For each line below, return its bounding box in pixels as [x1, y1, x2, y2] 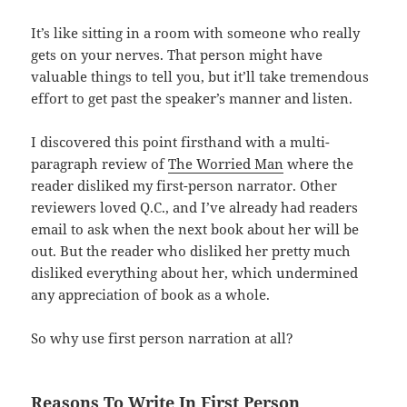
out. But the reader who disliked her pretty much [31, 242, 352, 261]
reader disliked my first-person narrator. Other [31, 176, 338, 195]
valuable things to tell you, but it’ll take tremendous [31, 67, 370, 86]
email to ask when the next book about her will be [31, 220, 360, 239]
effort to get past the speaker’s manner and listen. [31, 89, 353, 108]
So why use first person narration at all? [31, 329, 294, 348]
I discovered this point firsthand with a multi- [31, 133, 331, 152]
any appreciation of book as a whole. [31, 285, 271, 304]
